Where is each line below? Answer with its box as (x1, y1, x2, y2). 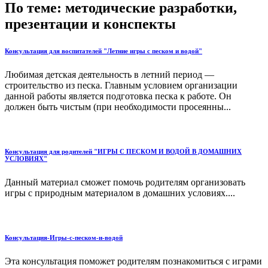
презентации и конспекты (5, 16, 176, 32)
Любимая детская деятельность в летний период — (5, 69, 214, 80)
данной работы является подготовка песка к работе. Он (5, 91, 232, 102)
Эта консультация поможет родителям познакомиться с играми (5, 256, 262, 267)
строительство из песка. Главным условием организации (5, 80, 237, 91)
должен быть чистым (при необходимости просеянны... (5, 102, 231, 112)
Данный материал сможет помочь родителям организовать (5, 177, 245, 188)
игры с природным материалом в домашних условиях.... (5, 188, 235, 199)
